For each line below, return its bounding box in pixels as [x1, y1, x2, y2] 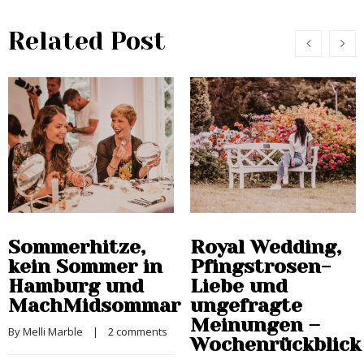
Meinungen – [190, 314, 319, 337]
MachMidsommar [8, 294, 180, 318]
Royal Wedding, [190, 236, 341, 259]
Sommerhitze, [8, 236, 145, 259]
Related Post [8, 28, 166, 56]
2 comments [108, 324, 167, 340]
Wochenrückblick [190, 333, 361, 357]
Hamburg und [8, 275, 144, 298]
